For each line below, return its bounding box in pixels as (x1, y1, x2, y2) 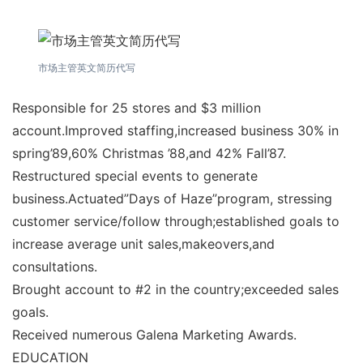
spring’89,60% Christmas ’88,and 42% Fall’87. (12, 144, 286, 161)
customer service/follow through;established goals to (12, 212, 340, 229)
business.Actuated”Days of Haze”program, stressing (12, 190, 332, 207)
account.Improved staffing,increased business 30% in (12, 122, 339, 139)
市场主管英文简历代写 (38, 62, 135, 74)
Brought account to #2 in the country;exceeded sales (12, 280, 339, 297)
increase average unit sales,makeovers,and (12, 235, 275, 252)
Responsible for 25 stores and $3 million (12, 99, 261, 116)
